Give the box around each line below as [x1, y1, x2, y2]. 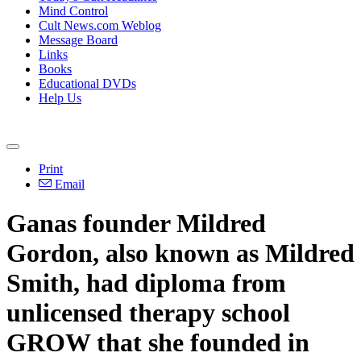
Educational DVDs [39, 77, 136, 90]
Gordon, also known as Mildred [6, 239, 355, 268]
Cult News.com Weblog [39, 19, 161, 32]
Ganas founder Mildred [6, 209, 266, 239]
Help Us [39, 91, 81, 105]
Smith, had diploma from [6, 268, 286, 298]
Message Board [39, 33, 118, 47]
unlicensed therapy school [6, 298, 290, 328]
